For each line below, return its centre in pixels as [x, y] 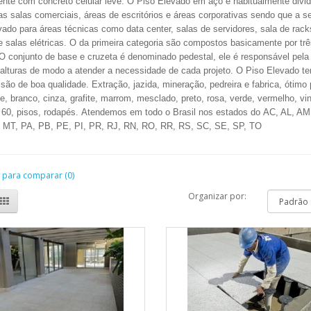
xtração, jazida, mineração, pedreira [171, 84]
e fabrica [261, 84]
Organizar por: [218, 196]
